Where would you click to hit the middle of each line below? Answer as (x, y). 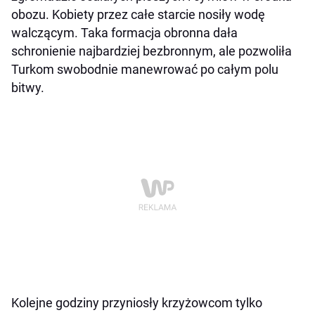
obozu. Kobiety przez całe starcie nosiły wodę (138, 14)
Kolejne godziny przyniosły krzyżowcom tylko (137, 302)
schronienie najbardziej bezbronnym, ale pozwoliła (152, 51)
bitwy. (28, 87)
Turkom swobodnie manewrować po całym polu (145, 69)
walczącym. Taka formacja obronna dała (124, 32)
